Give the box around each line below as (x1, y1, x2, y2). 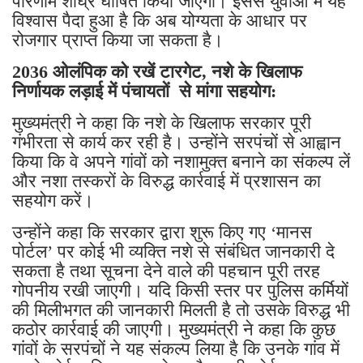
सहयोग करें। (12, 190, 94, 211)
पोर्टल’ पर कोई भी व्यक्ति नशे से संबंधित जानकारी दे (12, 241, 335, 262)
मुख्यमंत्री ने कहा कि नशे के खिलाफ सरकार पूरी (12, 112, 311, 133)
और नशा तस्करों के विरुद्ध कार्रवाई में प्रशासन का (12, 170, 321, 191)
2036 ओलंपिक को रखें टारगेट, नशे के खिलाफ (12, 61, 302, 82)
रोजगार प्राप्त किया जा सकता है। (12, 29, 224, 50)
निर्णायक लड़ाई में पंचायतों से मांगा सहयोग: (12, 80, 276, 101)
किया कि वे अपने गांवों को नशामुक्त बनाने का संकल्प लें (12, 151, 350, 172)
